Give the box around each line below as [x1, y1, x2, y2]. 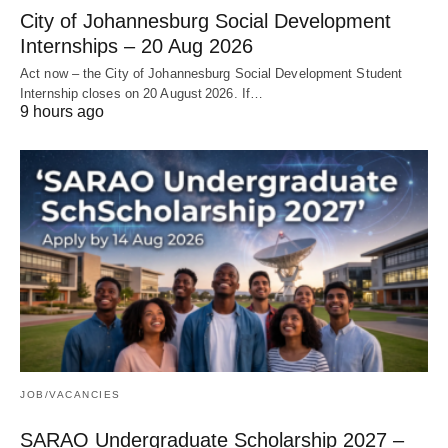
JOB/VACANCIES [20, 389, 121, 401]
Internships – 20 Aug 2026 [20, 35, 253, 58]
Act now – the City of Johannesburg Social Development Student [20, 66, 403, 82]
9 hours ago [20, 103, 104, 121]
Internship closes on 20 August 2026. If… [20, 86, 264, 102]
